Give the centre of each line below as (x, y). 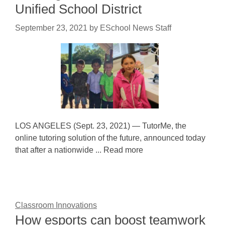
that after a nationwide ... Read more (79, 150)
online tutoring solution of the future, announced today (110, 138)
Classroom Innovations (56, 205)
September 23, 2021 (51, 28)
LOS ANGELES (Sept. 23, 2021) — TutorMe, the (101, 126)
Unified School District (78, 9)
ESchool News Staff (136, 28)
